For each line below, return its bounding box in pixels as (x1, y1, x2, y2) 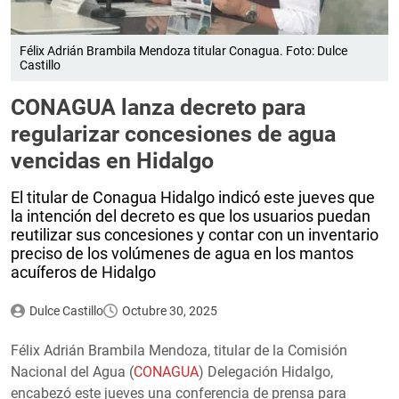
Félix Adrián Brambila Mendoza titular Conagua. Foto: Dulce (20, 43, 347, 58)
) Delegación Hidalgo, (199, 362, 333, 380)
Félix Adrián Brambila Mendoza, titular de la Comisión (11, 341, 347, 359)
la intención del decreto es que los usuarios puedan (11, 206, 370, 225)
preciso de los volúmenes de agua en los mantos (11, 243, 354, 263)
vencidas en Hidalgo (11, 147, 214, 174)
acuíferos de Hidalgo (11, 262, 156, 281)
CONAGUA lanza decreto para (11, 94, 305, 120)
